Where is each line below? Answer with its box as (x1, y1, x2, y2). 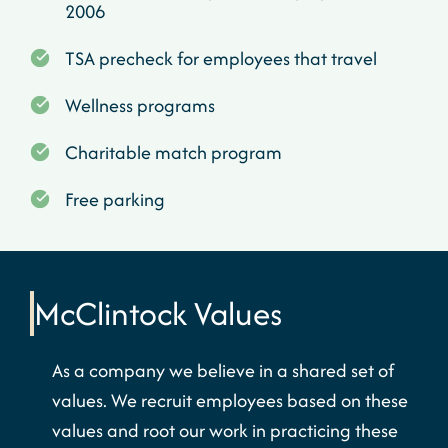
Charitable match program (65, 139, 282, 166)
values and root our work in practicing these (52, 417, 398, 444)
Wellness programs (65, 92, 215, 119)
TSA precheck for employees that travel (65, 45, 377, 72)
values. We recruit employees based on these (52, 387, 408, 414)
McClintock (34, 290, 194, 337)
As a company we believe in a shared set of (52, 357, 394, 384)
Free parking (65, 186, 165, 213)
